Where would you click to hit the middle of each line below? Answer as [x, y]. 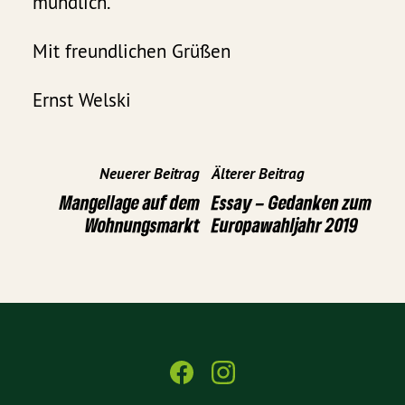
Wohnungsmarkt [142, 225]
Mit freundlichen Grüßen [132, 52]
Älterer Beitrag [258, 174]
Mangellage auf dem [130, 202]
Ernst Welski [82, 100]
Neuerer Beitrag [150, 174]
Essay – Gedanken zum [292, 202]
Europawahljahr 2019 [285, 225]
